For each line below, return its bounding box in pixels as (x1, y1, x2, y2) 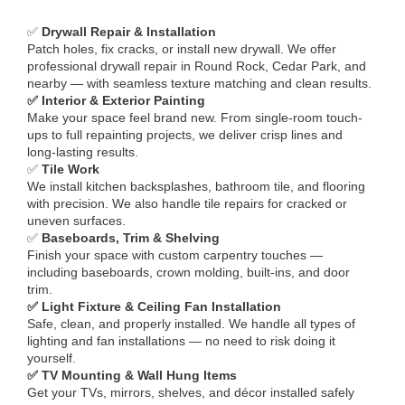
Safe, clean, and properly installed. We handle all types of (27, 316, 356, 332)
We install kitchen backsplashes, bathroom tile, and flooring (27, 179, 366, 194)
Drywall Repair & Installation (38, 24, 217, 40)
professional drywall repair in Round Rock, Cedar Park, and (27, 59, 367, 74)
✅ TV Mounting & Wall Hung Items (27, 368, 238, 383)
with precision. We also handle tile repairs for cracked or (27, 196, 348, 212)
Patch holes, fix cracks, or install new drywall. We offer (27, 42, 337, 57)
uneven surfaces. (27, 213, 127, 229)
